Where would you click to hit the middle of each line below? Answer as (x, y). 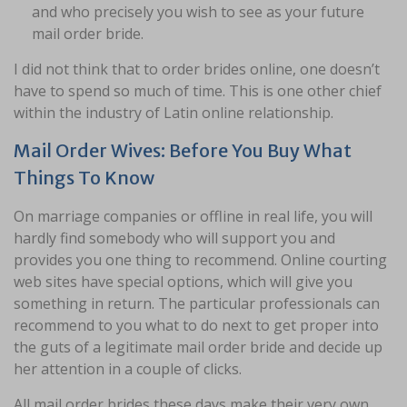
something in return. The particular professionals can (197, 303)
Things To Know (84, 178)
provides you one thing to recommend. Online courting (200, 260)
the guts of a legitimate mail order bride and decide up (198, 347)
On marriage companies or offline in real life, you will (193, 216)
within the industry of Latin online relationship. (174, 113)
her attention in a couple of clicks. (128, 369)
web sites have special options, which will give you (183, 282)
